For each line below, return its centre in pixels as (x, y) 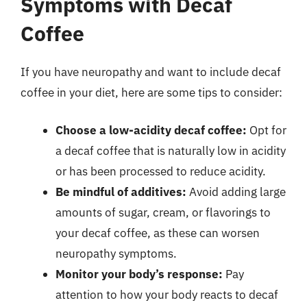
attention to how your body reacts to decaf (167, 295)
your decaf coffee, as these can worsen (158, 233)
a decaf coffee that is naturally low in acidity (171, 151)
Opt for (267, 130)
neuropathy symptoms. (116, 254)
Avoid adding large (236, 192)
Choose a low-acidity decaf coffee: (151, 130)
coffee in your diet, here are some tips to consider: (151, 92)
